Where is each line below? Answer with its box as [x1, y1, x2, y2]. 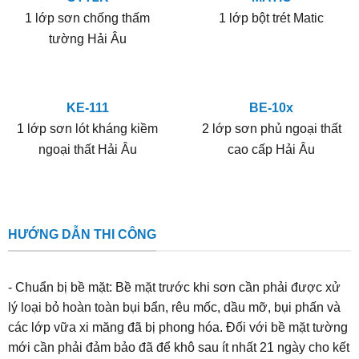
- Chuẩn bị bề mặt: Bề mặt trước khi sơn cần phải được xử [7, 280, 341, 295]
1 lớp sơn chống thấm [25, 10, 151, 25]
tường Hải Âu [48, 30, 127, 46]
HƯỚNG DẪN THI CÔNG [7, 227, 156, 241]
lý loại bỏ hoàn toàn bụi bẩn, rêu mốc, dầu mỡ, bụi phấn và [7, 301, 341, 315]
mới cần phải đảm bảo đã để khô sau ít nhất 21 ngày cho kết [7, 341, 349, 355]
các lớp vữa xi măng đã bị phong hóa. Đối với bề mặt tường [7, 321, 348, 335]
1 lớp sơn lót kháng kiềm [17, 120, 159, 135]
